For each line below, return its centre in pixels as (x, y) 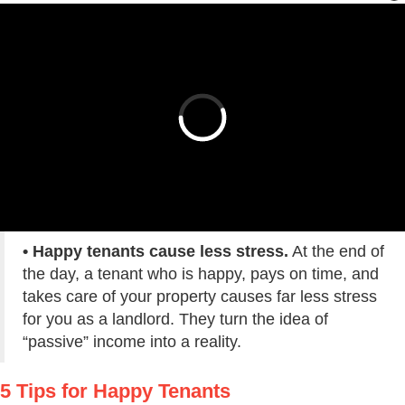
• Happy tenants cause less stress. (155, 252)
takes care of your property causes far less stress (200, 297)
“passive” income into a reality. (132, 342)
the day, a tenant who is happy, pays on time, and (201, 274)
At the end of (336, 252)
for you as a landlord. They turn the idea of (175, 320)
